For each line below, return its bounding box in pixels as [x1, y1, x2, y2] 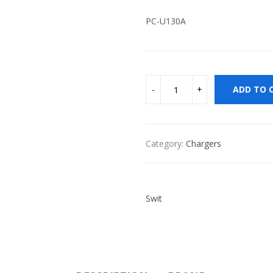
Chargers [186, 138, 221, 149]
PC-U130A [146, 15, 186, 27]
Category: [146, 138, 186, 149]
